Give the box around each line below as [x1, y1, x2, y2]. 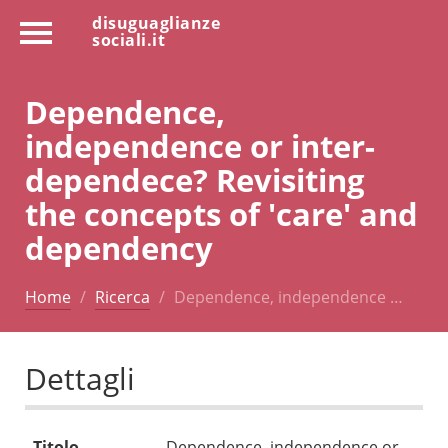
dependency [25, 225, 213, 269]
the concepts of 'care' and [25, 191, 418, 235]
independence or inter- [25, 123, 375, 167]
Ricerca [95, 285, 150, 308]
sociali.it [92, 29, 165, 51]
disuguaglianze [92, 12, 220, 34]
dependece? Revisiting [25, 157, 365, 201]
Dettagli [25, 358, 135, 400]
